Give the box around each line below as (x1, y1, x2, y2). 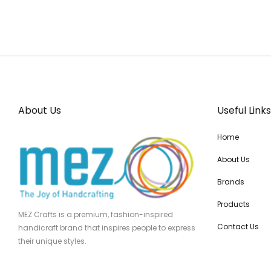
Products (217, 199, 250, 209)
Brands (217, 177, 244, 187)
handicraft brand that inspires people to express (18, 223, 195, 233)
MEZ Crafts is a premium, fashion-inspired (18, 209, 173, 220)
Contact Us (217, 221, 259, 232)
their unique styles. (18, 236, 87, 247)
